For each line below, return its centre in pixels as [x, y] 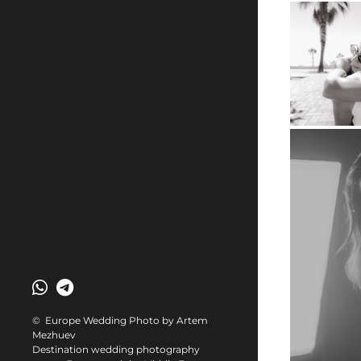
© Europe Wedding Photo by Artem [120, 320]
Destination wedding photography [116, 349]
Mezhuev [54, 335]
